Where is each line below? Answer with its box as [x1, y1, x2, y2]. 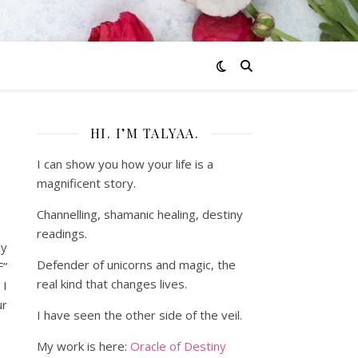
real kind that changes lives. [37, 276, 187, 292]
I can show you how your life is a [37, 156, 213, 172]
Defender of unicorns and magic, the [37, 257, 236, 272]
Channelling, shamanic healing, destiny [37, 206, 243, 222]
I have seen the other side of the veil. [37, 307, 242, 323]
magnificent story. [37, 175, 136, 191]
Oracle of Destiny [130, 338, 226, 354]
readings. [37, 225, 87, 241]
